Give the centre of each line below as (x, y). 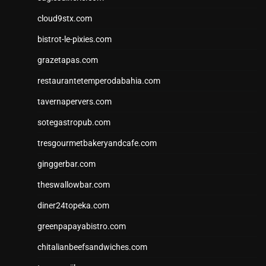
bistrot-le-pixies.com (75, 39)
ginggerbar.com (66, 164)
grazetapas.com (68, 60)
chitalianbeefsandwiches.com (92, 247)
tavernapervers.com (75, 102)
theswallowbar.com (74, 185)
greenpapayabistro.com (82, 227)
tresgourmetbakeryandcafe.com (97, 143)
